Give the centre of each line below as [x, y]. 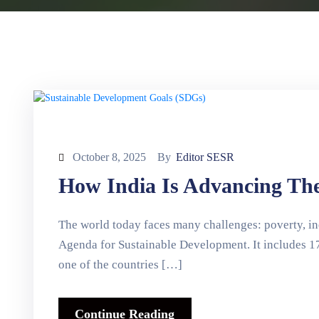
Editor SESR [205, 157]
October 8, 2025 [109, 157]
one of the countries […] [120, 264]
